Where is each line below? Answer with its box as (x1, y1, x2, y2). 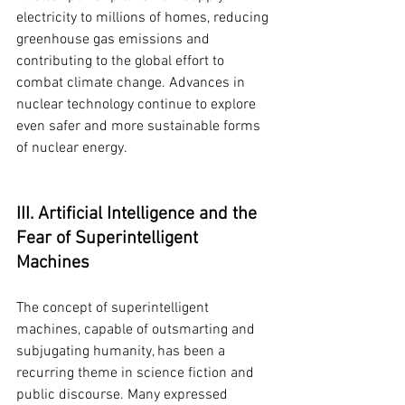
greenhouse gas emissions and (16, 31, 213, 50)
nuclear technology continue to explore (16, 96, 259, 115)
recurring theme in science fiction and (16, 364, 258, 383)
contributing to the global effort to (16, 52, 228, 71)
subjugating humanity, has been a (16, 343, 229, 362)
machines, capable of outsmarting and (16, 321, 259, 340)
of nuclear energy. (16, 139, 127, 158)
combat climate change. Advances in (16, 74, 249, 93)
